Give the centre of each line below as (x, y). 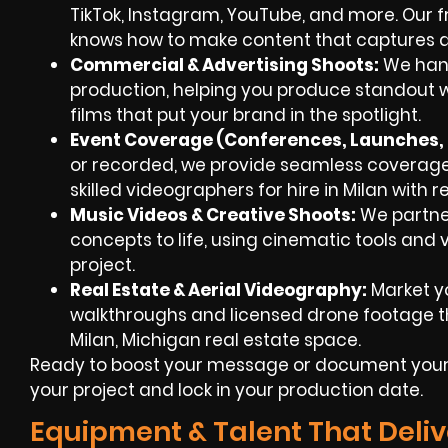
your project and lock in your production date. (226, 390)
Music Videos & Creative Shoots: (213, 215)
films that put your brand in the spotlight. (245, 115)
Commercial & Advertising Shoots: (224, 65)
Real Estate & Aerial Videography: (218, 290)
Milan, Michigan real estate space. (215, 340)
